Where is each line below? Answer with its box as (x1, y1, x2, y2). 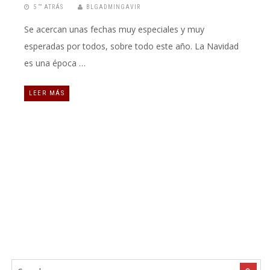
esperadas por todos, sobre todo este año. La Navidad (24, 40, 239, 52)
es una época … (24, 57, 86, 69)
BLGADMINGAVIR (86, 3, 140, 10)
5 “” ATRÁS (33, 3, 63, 10)
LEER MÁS (29, 89, 64, 97)
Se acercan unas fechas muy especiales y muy (24, 23, 204, 35)
